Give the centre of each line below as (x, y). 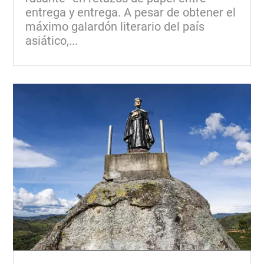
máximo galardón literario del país (115, 26)
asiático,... (52, 40)
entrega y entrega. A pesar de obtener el (131, 12)
